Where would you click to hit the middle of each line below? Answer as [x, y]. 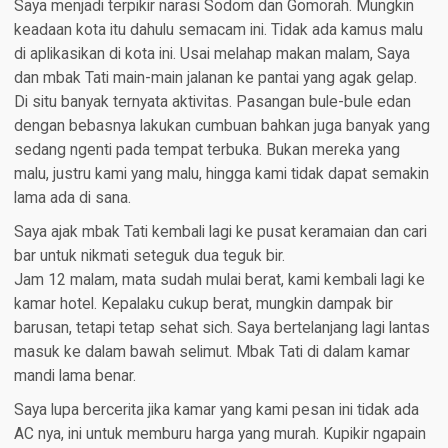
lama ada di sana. [72, 197]
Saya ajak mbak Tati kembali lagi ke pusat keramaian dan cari [220, 231]
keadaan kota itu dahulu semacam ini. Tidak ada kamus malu [218, 29]
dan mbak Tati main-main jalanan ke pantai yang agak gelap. [215, 77]
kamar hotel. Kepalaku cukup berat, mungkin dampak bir [203, 303]
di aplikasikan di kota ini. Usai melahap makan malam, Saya [211, 53]
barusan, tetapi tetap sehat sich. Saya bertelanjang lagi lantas [221, 327]
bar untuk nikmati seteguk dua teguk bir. [149, 255]
